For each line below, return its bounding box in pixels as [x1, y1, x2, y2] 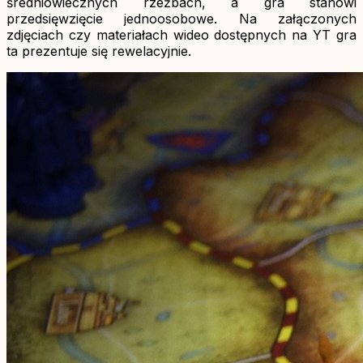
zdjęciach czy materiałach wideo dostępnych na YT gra [6, 27, 357, 44]
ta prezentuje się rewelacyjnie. [6, 43, 191, 60]
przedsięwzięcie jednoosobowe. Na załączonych [6, 11, 357, 28]
